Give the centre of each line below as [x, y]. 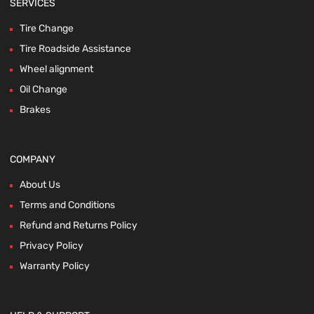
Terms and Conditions [67, 205]
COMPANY [33, 160]
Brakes [35, 110]
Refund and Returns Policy [78, 226]
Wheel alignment [56, 69]
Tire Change [47, 29]
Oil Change [43, 90]
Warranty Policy [55, 266]
